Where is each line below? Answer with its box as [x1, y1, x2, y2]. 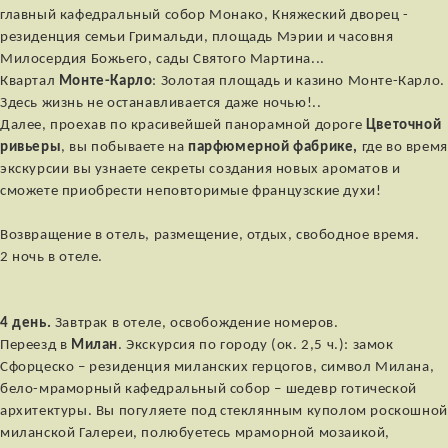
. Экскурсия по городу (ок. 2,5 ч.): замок [118, 337, 394, 353]
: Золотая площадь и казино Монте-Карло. [152, 73, 445, 89]
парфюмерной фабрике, [188, 139, 359, 155]
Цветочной [365, 117, 442, 133]
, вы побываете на [61, 139, 189, 155]
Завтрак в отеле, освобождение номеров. [54, 315, 339, 331]
